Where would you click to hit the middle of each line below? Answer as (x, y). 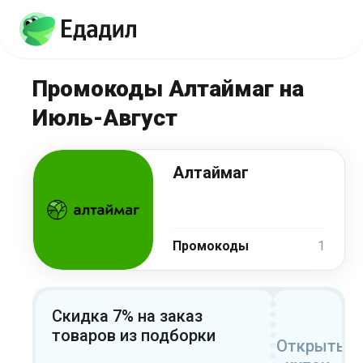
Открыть (311, 346)
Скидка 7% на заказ (127, 316)
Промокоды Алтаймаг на (168, 89)
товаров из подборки (134, 335)
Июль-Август (105, 118)
